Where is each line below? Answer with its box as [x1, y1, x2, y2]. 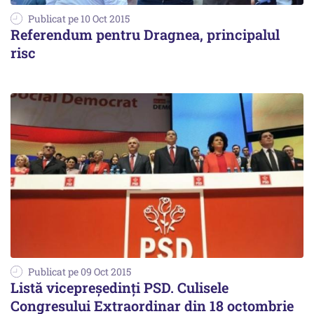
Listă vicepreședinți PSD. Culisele [11, 278, 228, 296]
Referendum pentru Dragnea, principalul [11, 25, 280, 43]
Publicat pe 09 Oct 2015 [28, 264, 131, 278]
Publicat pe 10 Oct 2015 [28, 11, 130, 25]
